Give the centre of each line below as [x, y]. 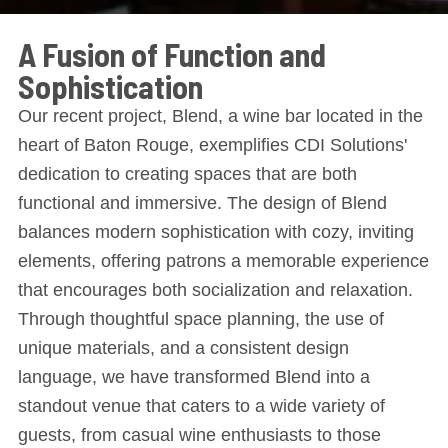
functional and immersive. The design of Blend [202, 203]
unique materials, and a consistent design [183, 348]
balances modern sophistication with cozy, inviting [215, 232]
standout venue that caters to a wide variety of [201, 406]
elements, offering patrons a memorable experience [223, 261]
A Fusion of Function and [171, 54]
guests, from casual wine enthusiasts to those [199, 435]
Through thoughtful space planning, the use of [200, 319]
